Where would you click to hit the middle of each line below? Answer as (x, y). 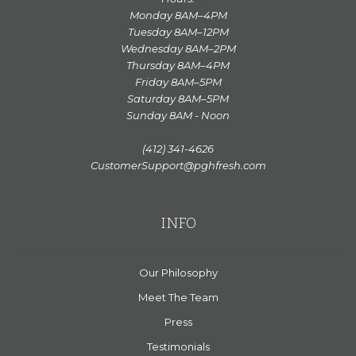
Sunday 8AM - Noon (178, 115)
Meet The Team (178, 297)
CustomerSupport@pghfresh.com (178, 165)
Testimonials (178, 346)
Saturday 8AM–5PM (178, 98)
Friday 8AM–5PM (178, 81)
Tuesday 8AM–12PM (178, 31)
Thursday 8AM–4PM (178, 65)
